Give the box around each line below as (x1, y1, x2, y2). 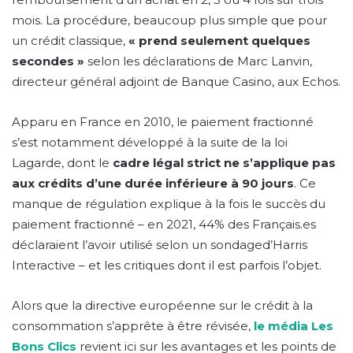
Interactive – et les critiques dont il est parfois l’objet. (12, 257, 331, 273)
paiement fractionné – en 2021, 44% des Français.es (12, 216, 316, 232)
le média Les (254, 318, 333, 333)
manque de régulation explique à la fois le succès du (12, 195, 325, 211)
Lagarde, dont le (12, 154, 113, 170)
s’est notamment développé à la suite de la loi (12, 134, 288, 150)
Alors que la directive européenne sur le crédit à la (12, 297, 313, 313)
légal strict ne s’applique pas (153, 154, 336, 170)
